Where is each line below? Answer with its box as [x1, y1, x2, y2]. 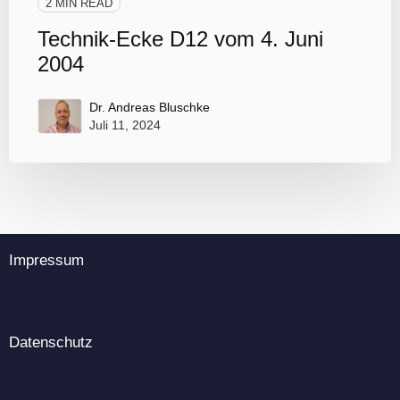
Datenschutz [9, 333, 93, 351]
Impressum [9, 251, 84, 269]
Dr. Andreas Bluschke [89, 99, 210, 114]
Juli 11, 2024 [89, 117, 161, 132]
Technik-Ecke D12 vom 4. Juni [37, 26, 323, 51]
